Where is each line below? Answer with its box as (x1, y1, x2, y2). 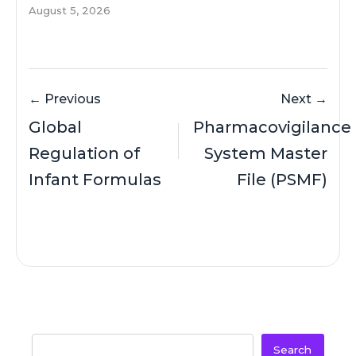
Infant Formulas (29, 170, 161, 190)
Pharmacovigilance (192, 118, 351, 137)
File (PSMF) (237, 170, 327, 190)
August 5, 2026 (29, 4, 110, 17)
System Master (204, 144, 327, 164)
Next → (281, 91, 327, 107)
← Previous (29, 91, 101, 107)
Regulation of (29, 144, 140, 164)
